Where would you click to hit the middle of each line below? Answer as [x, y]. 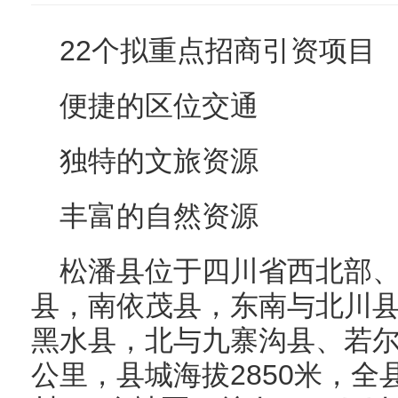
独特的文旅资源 [159, 161]
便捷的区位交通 [159, 106]
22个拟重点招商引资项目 [218, 51]
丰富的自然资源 [159, 216]
